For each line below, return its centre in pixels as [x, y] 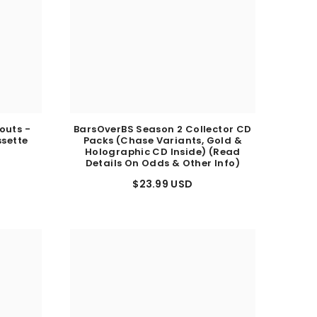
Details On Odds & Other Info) [162, 169]
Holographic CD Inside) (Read [162, 158]
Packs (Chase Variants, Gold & [162, 146]
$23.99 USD [163, 190]
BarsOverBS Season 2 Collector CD [163, 135]
